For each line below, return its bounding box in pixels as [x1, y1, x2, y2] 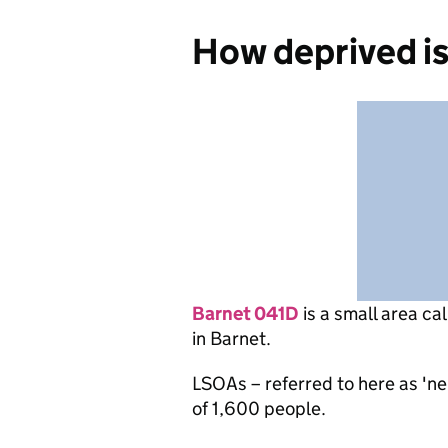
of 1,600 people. [192, 397, 326, 420]
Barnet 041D [192, 302, 299, 325]
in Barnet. [192, 327, 271, 350]
